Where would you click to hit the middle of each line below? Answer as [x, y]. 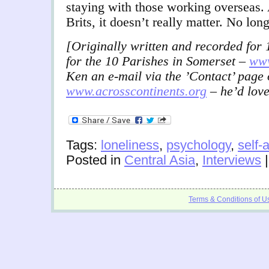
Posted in [95, 160]
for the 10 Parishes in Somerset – [158, 61]
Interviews [232, 160]
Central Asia [160, 160]
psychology [198, 145]
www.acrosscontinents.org [136, 91]
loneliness [130, 145]
